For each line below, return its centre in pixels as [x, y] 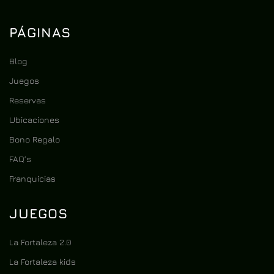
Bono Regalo [35, 139]
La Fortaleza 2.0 [40, 242]
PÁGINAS [40, 33]
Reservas [28, 100]
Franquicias [32, 179]
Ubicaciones [34, 120]
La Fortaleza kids [43, 262]
